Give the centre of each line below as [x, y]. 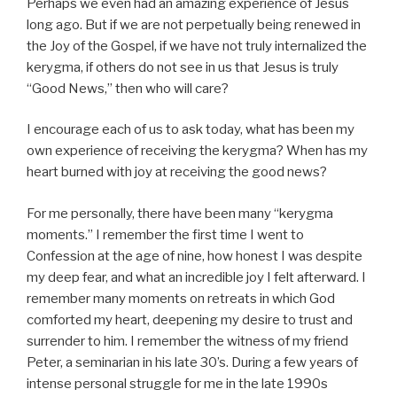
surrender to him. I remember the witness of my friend [187, 341]
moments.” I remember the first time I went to [165, 234]
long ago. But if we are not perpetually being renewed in [194, 24]
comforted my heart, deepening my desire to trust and [190, 319]
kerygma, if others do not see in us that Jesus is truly [183, 67]
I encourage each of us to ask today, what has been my [191, 129]
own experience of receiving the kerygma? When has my [197, 151]
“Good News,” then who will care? [128, 88]
